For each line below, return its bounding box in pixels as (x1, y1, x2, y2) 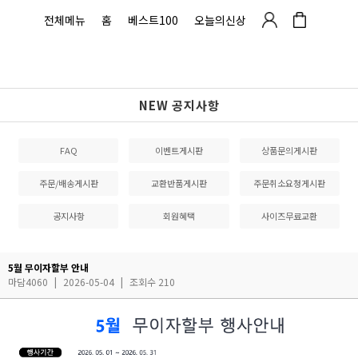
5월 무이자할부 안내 (8, 261, 89, 274)
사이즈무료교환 (261, 209, 318, 222)
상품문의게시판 (261, 144, 318, 157)
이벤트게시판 (155, 144, 203, 157)
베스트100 (128, 12, 179, 28)
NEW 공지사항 (138, 97, 220, 113)
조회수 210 (127, 275, 175, 288)
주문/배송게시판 (38, 177, 98, 189)
